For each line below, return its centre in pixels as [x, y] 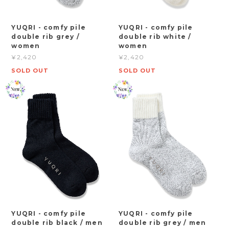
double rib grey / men [163, 222]
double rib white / [155, 37]
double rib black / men [57, 222]
